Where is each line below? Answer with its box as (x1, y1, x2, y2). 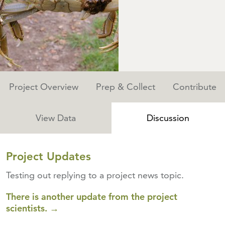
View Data (35, 112, 76, 124)
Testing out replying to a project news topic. (6, 169, 184, 181)
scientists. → (6, 202, 59, 214)
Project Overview (9, 81, 78, 92)
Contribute (172, 81, 216, 92)
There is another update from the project (6, 191, 177, 202)
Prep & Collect (95, 81, 155, 92)
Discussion (147, 112, 190, 124)
